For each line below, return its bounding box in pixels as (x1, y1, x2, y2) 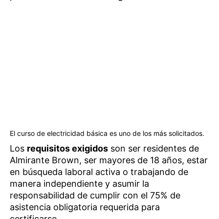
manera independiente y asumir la (10, 178, 149, 189)
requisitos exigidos (27, 143, 108, 153)
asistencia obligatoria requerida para (10, 201, 160, 212)
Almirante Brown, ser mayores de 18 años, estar (10, 154, 208, 165)
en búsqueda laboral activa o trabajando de (10, 166, 188, 177)
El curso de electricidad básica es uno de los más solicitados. (10, 129, 204, 137)
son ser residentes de (108, 143, 199, 153)
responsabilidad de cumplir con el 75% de (10, 190, 180, 200)
